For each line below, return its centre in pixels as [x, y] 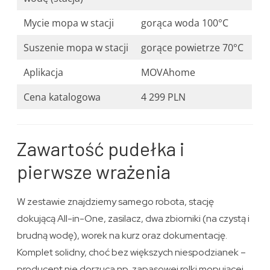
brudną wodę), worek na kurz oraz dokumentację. [122, 236]
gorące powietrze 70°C [193, 48]
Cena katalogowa [62, 97]
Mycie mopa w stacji [69, 23]
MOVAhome [168, 73]
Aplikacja [44, 73]
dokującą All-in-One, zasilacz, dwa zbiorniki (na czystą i [133, 219]
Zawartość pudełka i [101, 149]
